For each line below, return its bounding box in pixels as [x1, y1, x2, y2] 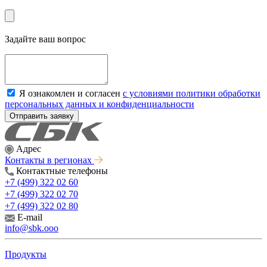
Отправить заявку [10, 111, 74, 120]
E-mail [17, 212, 42, 222]
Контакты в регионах [5, 154, 94, 165]
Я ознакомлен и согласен [19, 88, 123, 98]
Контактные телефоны [16, 165, 108, 176]
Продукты [5, 249, 46, 259]
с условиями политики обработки [123, 88, 260, 98]
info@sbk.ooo [5, 222, 58, 233]
